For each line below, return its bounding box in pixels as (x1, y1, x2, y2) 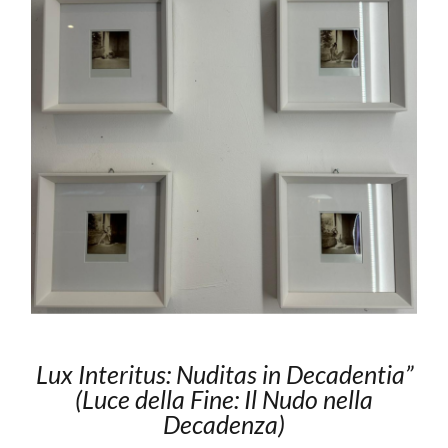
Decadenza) (163, 408, 285, 439)
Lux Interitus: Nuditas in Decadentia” (35, 358, 413, 389)
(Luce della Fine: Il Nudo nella (75, 383, 373, 414)
